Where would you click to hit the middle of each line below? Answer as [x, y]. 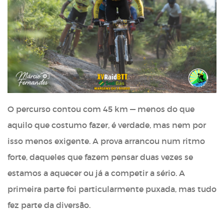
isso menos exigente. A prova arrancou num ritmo [106, 141]
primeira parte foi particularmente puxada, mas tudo [112, 189]
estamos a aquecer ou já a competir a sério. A [96, 173]
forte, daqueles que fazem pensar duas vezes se [100, 157]
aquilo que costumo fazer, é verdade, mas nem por [107, 125]
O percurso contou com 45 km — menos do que [101, 109]
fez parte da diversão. [49, 205]
